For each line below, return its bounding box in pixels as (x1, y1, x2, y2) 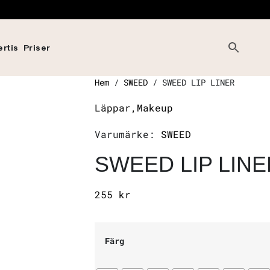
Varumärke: (95, 128, 161, 140)
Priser (23, 45, 51, 54)
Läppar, (95, 101, 137, 114)
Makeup (137, 101, 173, 114)
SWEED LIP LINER (162, 77, 234, 88)
